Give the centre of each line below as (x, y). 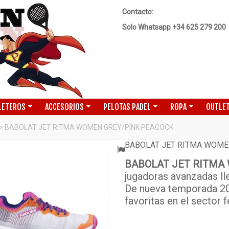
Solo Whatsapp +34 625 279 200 (174, 27)
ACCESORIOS (64, 107)
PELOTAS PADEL (127, 107)
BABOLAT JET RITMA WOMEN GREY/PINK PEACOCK (89, 127)
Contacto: (138, 12)
